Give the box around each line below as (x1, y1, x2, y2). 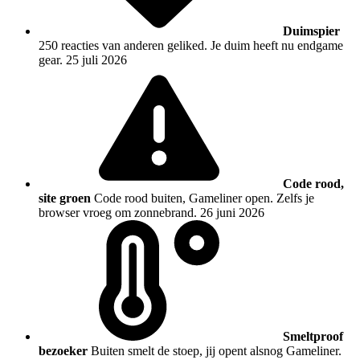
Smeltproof (283, 329, 343, 343)
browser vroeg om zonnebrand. (39, 205, 197, 219)
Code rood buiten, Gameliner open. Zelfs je (94, 190, 314, 205)
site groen (39, 190, 91, 205)
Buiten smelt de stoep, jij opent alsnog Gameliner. (91, 343, 342, 358)
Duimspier (283, 23, 340, 38)
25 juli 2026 (66, 52, 127, 67)
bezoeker (39, 343, 88, 358)
